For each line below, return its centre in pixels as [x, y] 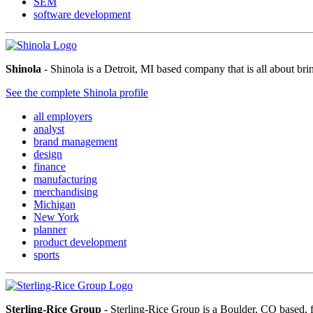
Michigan [54, 204]
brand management [75, 141]
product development [80, 242]
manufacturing [65, 179]
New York [56, 217]
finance [50, 166]
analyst [49, 129]
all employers [63, 116]
